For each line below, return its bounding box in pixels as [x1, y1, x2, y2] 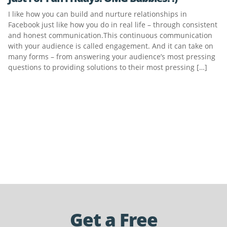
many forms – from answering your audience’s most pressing [8, 52, 215, 61]
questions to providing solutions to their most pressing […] [8, 62, 207, 72]
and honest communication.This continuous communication [8, 30, 212, 40]
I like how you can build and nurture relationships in [8, 9, 187, 19]
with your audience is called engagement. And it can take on [8, 41, 213, 51]
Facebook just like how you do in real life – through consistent [8, 20, 217, 29]
